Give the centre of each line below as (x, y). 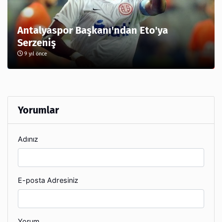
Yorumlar (38, 110)
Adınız (28, 139)
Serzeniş (37, 43)
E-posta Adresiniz (48, 180)
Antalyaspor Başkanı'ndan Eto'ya (93, 30)
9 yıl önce (35, 54)
